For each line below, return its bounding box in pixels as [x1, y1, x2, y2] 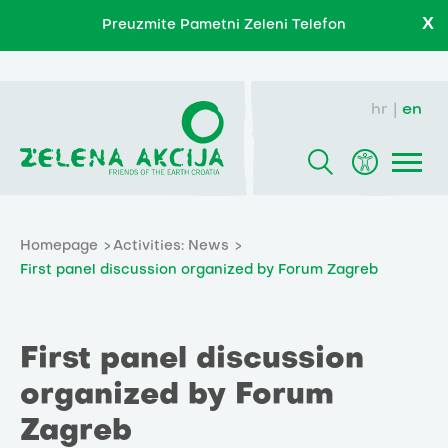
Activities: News [113, 240, 229, 254]
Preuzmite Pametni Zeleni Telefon [102, 19, 346, 32]
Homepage [20, 240, 98, 254]
